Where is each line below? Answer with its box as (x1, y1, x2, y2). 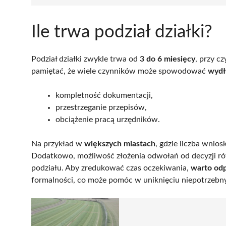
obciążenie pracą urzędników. (55, 115, 160, 124)
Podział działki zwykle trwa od (31, 54, 140, 63)
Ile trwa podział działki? (31, 23, 212, 41)
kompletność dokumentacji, (55, 91, 153, 99)
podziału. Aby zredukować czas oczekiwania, (31, 163, 191, 172)
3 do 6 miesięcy (140, 54, 195, 63)
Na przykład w (31, 139, 84, 148)
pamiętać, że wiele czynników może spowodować (31, 67, 208, 75)
